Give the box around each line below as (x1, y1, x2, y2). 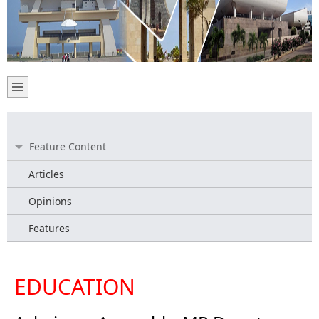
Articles (28, 167, 64, 181)
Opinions (28, 194, 72, 208)
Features (28, 221, 70, 235)
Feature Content (29, 140, 106, 153)
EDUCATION (14, 272, 135, 301)
